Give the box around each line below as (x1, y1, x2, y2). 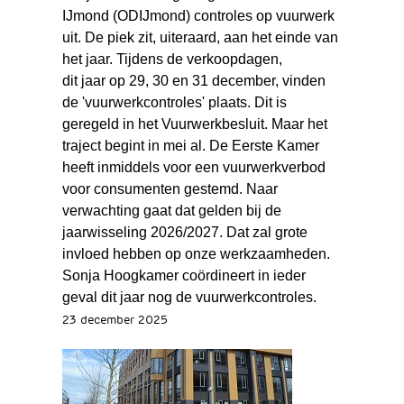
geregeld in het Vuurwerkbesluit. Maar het (61, 115, 327, 132)
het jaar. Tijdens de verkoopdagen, (61, 50, 282, 67)
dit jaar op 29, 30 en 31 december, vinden (61, 72, 326, 88)
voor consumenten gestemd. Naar (61, 180, 278, 197)
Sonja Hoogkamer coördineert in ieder (61, 267, 306, 283)
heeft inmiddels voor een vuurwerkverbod (61, 159, 326, 175)
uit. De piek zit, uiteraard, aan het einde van (61, 29, 338, 45)
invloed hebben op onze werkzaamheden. (61, 245, 330, 262)
